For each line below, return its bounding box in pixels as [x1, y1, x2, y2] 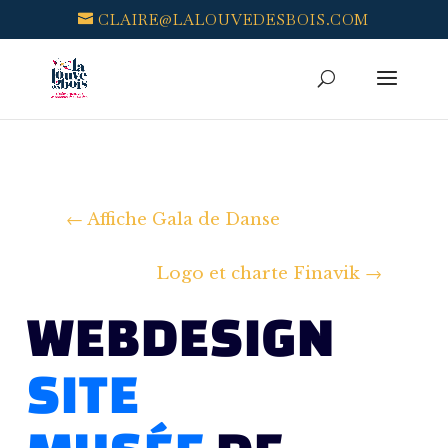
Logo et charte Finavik [155, 263, 360, 284]
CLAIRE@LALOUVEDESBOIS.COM [98, 10, 370, 30]
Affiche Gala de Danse [87, 209, 281, 230]
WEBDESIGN [27, 306, 335, 366]
